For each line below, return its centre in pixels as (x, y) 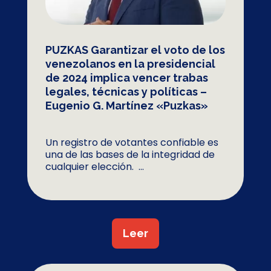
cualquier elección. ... (94, 167)
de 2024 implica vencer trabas (126, 78)
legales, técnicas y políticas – (126, 92)
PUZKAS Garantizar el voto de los (135, 50)
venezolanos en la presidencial (130, 64)
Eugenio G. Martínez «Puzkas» (126, 106)
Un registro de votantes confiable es (132, 142)
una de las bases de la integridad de (130, 155)
